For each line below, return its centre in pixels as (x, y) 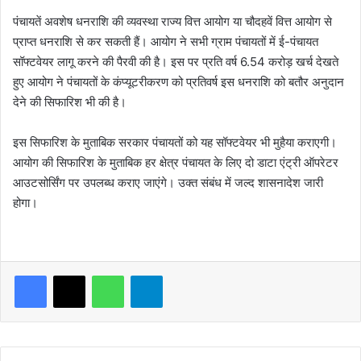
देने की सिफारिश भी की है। (70, 102)
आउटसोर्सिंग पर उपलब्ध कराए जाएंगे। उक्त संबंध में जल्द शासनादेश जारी (168, 183)
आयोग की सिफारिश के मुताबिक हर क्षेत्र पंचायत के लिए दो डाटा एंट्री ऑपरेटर (176, 163)
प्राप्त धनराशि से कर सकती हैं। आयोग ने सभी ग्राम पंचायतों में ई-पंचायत (166, 42)
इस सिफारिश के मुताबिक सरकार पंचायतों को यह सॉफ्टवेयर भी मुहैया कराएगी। (175, 143)
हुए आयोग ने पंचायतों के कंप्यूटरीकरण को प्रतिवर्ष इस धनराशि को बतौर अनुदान (178, 82)
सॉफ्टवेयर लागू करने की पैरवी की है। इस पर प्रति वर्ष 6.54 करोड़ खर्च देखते (176, 62)
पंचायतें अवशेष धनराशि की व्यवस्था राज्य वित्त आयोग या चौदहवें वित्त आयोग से (172, 22)
